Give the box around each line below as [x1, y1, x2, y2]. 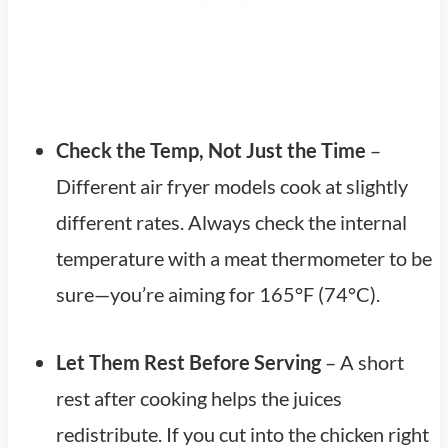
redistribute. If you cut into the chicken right [55, 421, 429, 446]
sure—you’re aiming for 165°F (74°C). [55, 281, 380, 306]
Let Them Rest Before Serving [55, 349, 321, 374]
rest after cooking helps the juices [55, 385, 342, 410]
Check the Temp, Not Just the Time [55, 137, 366, 162]
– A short [320, 349, 404, 374]
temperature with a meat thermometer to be [55, 245, 432, 270]
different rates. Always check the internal [55, 209, 407, 234]
